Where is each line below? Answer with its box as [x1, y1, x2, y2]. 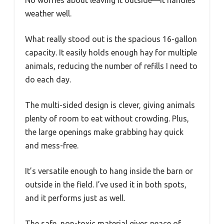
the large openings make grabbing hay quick [25, 127, 183, 137]
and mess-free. [25, 141, 78, 150]
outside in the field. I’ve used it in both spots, [25, 180, 186, 189]
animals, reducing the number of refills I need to [25, 61, 197, 71]
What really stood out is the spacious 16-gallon [25, 34, 197, 44]
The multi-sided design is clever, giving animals [25, 100, 195, 110]
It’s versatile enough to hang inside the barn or [25, 166, 193, 176]
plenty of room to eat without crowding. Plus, [25, 114, 189, 123]
